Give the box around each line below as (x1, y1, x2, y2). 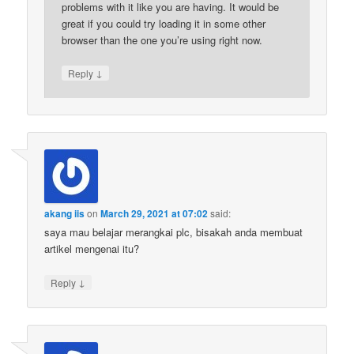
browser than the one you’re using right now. (62, 32, 263, 47)
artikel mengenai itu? (44, 241, 140, 257)
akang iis (44, 206, 85, 221)
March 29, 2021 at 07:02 (100, 206, 209, 221)
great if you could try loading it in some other (62, 15, 266, 31)
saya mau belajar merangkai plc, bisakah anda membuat (44, 224, 303, 240)
